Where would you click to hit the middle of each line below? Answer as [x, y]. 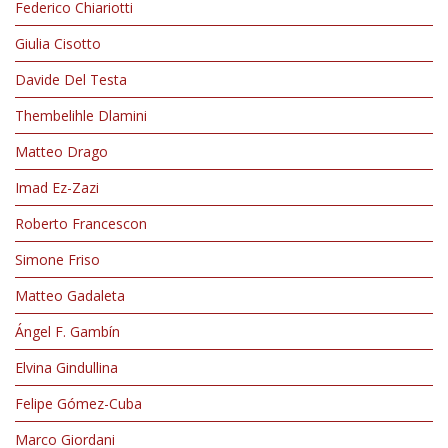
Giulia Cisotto [58, 43]
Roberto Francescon [81, 223]
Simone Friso [57, 259]
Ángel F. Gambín [67, 331]
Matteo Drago [61, 151]
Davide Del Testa [71, 79]
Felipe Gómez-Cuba [78, 403]
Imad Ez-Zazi [57, 187]
